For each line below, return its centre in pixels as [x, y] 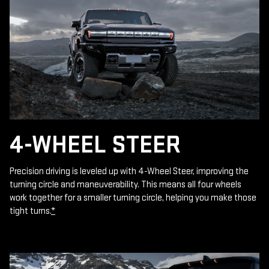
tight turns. [30, 211]
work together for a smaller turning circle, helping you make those [133, 198]
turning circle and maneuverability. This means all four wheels [125, 184]
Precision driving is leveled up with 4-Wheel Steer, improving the [129, 171]
